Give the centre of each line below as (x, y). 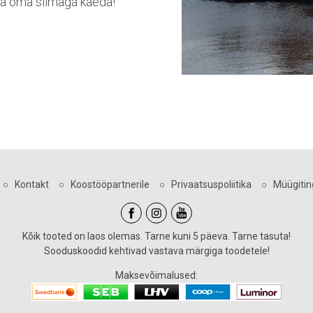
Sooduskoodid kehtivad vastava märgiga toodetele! (156, 250)
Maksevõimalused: (156, 275)
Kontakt (31, 184)
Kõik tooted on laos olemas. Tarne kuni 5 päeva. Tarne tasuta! (156, 236)
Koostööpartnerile (110, 184)
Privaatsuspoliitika (211, 184)
